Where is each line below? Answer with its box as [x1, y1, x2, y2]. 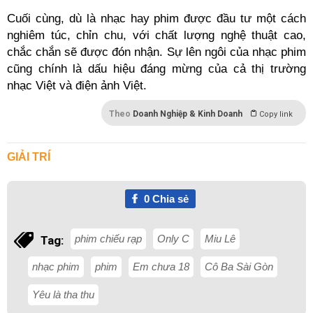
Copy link [259, 110, 293, 119]
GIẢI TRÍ [7, 151, 50, 163]
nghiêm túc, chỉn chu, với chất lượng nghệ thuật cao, [7, 29, 306, 42]
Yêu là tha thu [32, 289, 94, 300]
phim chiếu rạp [75, 233, 142, 245]
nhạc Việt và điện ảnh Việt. [7, 79, 147, 92]
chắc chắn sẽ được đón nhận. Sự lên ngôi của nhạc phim [7, 45, 306, 59]
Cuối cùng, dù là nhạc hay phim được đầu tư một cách [7, 12, 306, 25]
